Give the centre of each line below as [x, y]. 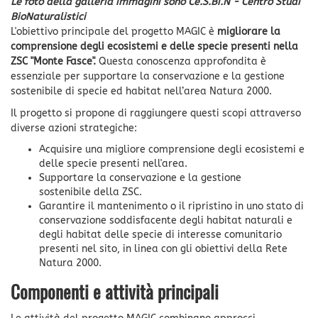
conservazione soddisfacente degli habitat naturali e [166, 220]
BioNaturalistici [48, 16]
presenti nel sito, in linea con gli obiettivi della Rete [163, 248]
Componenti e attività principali [115, 294]
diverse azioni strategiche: [74, 128]
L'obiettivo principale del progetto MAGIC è [114, 31]
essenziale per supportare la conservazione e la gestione [148, 76]
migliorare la [249, 31]
